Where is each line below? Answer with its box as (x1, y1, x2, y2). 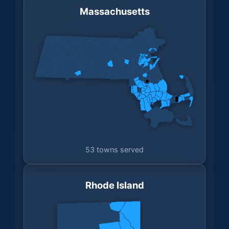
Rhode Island (85, 179, 144, 191)
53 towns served (85, 145, 144, 154)
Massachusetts (79, 5, 150, 17)
